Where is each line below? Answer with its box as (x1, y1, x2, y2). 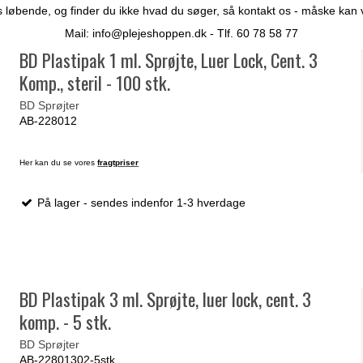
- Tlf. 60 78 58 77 (207, 27, 298, 41)
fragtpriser (97, 157, 139, 167)
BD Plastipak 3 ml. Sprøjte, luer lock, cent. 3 (19, 285, 312, 314)
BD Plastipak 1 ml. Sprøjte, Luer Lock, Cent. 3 (19, 46, 318, 75)
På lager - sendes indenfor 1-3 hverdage (34, 195, 246, 209)
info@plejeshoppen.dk (92, 27, 207, 41)
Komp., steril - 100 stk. (19, 69, 171, 97)
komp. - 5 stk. (19, 308, 112, 336)
